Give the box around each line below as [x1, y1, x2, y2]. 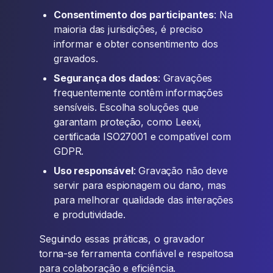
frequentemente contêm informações [54, 87, 223, 99]
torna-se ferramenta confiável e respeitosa [39, 247, 234, 260]
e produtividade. [54, 208, 126, 221]
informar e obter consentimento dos [54, 38, 218, 50]
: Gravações [157, 72, 213, 84]
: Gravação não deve [133, 165, 228, 177]
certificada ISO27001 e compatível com [54, 130, 232, 143]
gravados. [54, 52, 98, 65]
